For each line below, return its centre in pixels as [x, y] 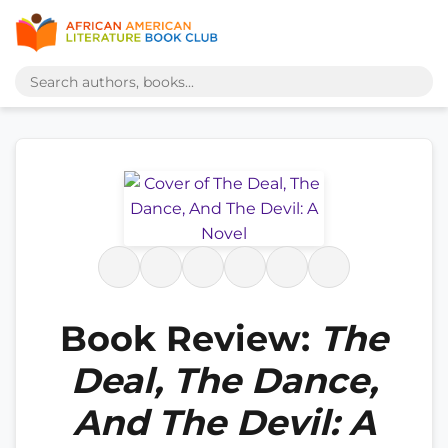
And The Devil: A [224, 422]
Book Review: [190, 338]
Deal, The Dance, [224, 380]
